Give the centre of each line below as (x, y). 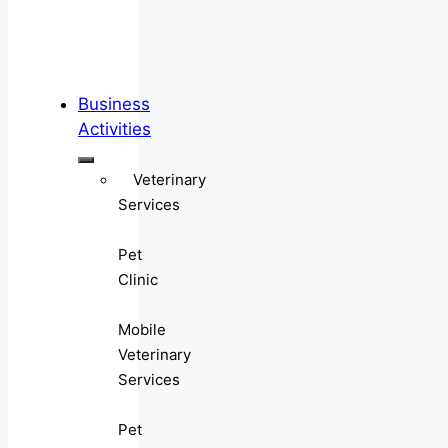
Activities (114, 129)
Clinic (138, 280)
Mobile (142, 330)
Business (114, 104)
